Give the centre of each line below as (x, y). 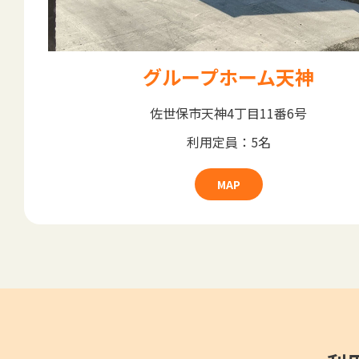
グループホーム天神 (228, 77)
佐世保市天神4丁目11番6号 (228, 113)
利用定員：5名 (228, 142)
